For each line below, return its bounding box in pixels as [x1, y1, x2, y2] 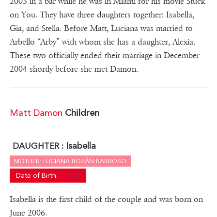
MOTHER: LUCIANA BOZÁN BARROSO [14, 157, 126, 165]
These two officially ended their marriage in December [10, 50, 200, 61]
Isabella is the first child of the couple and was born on [10, 194, 203, 205]
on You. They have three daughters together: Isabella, [10, 10, 194, 20]
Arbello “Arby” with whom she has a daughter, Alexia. [10, 37, 195, 47]
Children [65, 107, 99, 119]
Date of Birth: [16, 171, 60, 180]
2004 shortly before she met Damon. [10, 64, 138, 75]
